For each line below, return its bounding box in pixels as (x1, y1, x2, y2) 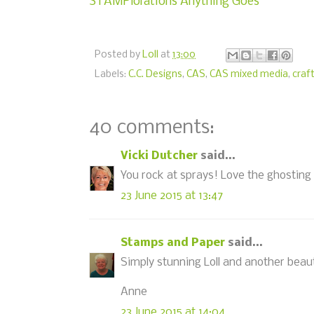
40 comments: (89, 117, 214, 138)
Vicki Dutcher (121, 149, 198, 162)
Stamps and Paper (121, 236, 225, 249)
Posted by (95, 50, 142, 61)
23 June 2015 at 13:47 (121, 189, 223, 202)
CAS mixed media (210, 69, 288, 80)
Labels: (95, 69, 128, 80)
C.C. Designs (128, 69, 182, 80)
